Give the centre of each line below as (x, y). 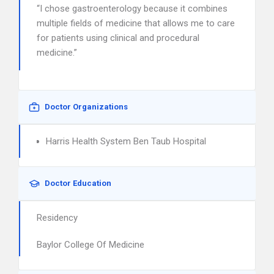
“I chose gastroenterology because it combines (132, 9)
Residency (57, 218)
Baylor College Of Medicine (91, 245)
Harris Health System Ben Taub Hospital (126, 141)
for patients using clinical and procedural (118, 38)
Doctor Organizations (86, 107)
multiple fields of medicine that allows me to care (136, 23)
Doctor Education (78, 183)
